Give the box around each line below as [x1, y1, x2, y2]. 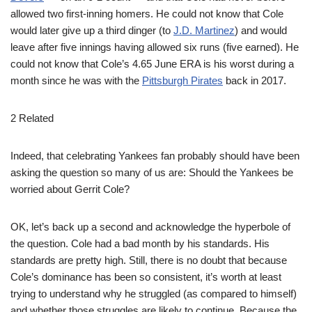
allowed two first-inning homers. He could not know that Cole [10, 8, 283, 19]
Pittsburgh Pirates [142, 75, 223, 86]
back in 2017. [223, 75, 286, 86]
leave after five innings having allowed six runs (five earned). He [10, 41, 299, 53]
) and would [235, 24, 287, 36]
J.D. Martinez [173, 24, 235, 36]
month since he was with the [10, 75, 142, 86]
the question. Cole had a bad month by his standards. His [10, 237, 270, 249]
